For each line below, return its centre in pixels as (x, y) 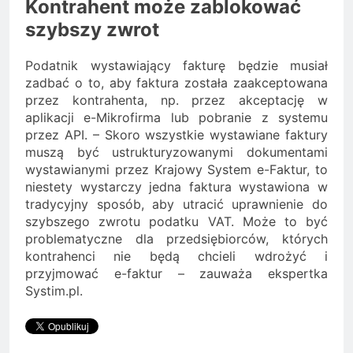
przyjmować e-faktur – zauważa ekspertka (176, 273)
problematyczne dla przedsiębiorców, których (176, 238)
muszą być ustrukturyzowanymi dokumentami (176, 152)
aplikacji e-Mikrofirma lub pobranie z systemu (176, 117)
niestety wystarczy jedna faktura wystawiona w (176, 186)
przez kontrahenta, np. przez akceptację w (176, 100)
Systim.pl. (54, 290)
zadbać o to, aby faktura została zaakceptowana (176, 82)
